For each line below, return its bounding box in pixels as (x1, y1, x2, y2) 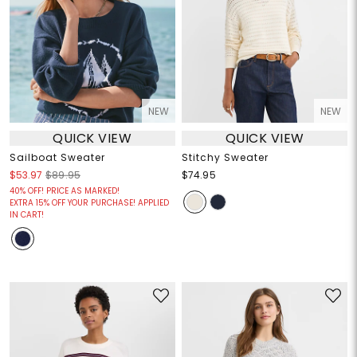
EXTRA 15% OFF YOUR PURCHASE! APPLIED (9, 197, 169, 210)
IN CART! (9, 209, 44, 222)
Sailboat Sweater (9, 151, 105, 165)
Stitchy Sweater (182, 151, 269, 165)
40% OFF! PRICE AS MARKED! (9, 185, 120, 198)
